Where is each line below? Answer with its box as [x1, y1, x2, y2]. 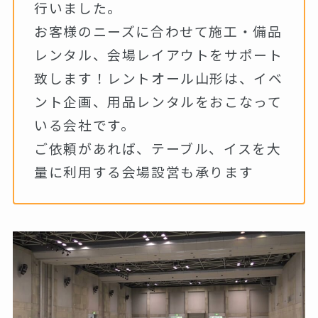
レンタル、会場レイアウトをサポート [34, 45, 283, 65]
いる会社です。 [34, 115, 136, 135]
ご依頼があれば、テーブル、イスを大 [34, 138, 282, 158]
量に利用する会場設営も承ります [34, 162, 254, 182]
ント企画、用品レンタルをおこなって [34, 92, 283, 111]
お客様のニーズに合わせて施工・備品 [34, 21, 283, 41]
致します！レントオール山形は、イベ [34, 68, 283, 88]
